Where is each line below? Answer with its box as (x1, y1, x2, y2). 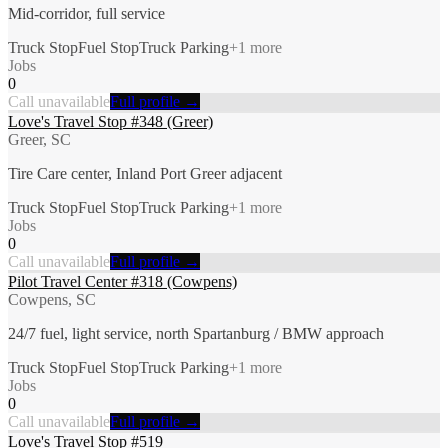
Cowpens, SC (8, 290, 96, 308)
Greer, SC (8, 130, 71, 148)
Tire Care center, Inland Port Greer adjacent (8, 164, 282, 182)
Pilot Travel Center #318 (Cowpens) (8, 272, 237, 290)
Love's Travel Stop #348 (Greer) (8, 112, 213, 130)
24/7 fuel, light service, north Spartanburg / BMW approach (8, 324, 384, 342)
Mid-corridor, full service (8, 4, 165, 22)
